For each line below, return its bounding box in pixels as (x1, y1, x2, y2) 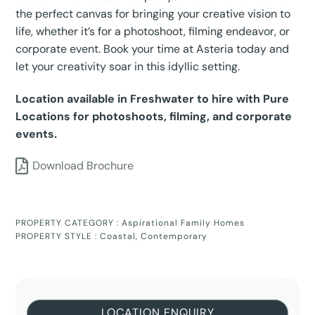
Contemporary (141, 230, 208, 242)
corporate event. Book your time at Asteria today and (15, 41, 290, 56)
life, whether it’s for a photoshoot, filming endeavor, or (15, 23, 290, 39)
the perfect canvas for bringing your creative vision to (15, 6, 291, 21)
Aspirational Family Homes (122, 217, 245, 229)
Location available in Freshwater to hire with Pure (15, 91, 290, 106)
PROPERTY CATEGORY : (15, 217, 122, 229)
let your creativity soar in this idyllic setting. (15, 58, 240, 74)
